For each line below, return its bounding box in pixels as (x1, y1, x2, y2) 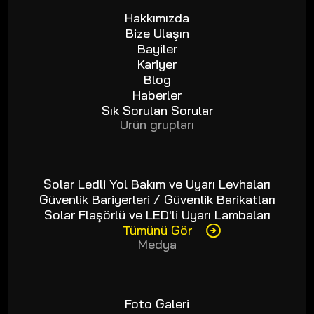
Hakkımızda (125, 10, 189, 27)
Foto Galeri (125, 296, 189, 313)
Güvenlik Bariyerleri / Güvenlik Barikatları (39, 191, 275, 208)
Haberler (132, 87, 182, 104)
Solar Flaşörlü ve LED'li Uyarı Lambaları (43, 207, 271, 224)
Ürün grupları (120, 116, 194, 133)
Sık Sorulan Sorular (101, 102, 213, 119)
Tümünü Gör (122, 222, 192, 239)
